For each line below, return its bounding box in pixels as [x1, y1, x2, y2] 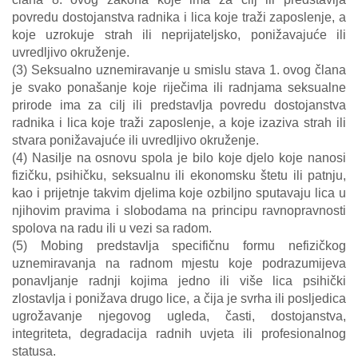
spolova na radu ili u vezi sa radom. [12, 221, 212, 235]
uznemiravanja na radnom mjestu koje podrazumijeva [12, 257, 346, 270]
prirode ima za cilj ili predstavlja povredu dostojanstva [12, 98, 346, 112]
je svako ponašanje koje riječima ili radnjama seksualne [12, 81, 346, 94]
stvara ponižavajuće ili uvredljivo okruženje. [12, 133, 259, 147]
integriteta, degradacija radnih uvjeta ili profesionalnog [12, 327, 346, 340]
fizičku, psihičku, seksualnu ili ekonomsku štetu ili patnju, [12, 169, 346, 182]
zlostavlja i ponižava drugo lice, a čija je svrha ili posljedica [12, 292, 346, 305]
